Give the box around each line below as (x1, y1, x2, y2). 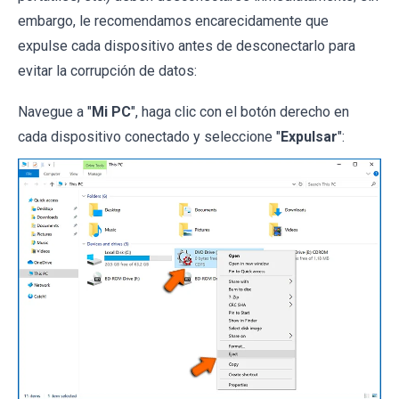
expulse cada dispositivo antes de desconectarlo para (18, 37, 355, 54)
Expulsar (281, 127, 338, 145)
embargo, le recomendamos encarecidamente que (18, 12, 329, 29)
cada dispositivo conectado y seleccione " (18, 127, 281, 145)
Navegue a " (18, 102, 92, 120)
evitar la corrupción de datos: (18, 61, 197, 79)
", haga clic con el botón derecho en (131, 102, 349, 120)
